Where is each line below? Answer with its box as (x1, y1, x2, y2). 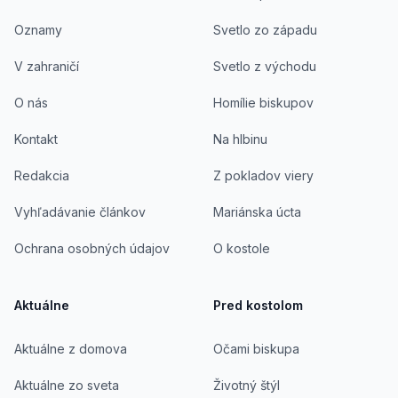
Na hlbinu (213, 131, 267, 147)
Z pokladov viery (213, 168, 314, 183)
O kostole (213, 241, 270, 256)
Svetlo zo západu (213, 22, 317, 37)
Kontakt (14, 131, 58, 147)
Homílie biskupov (213, 95, 314, 110)
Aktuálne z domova (14, 341, 127, 356)
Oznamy (14, 22, 62, 37)
